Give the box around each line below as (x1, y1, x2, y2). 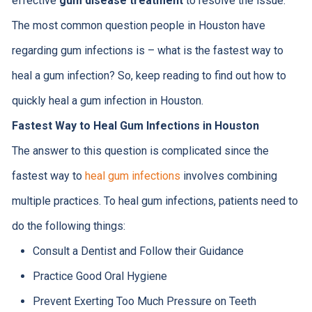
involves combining (180, 169, 277, 182)
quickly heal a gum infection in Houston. (11, 93, 203, 107)
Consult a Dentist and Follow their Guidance (32, 244, 244, 258)
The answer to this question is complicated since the (11, 143, 269, 157)
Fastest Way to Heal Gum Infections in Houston (11, 118, 259, 132)
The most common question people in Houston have (11, 18, 265, 32)
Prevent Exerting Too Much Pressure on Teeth (32, 294, 256, 308)
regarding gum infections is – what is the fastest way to (11, 43, 283, 57)
